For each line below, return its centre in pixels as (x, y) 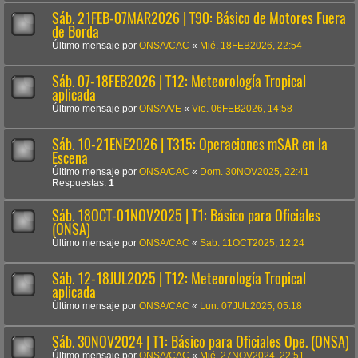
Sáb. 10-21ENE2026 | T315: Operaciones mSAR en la (190, 144)
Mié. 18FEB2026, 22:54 (251, 45)
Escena (70, 157)
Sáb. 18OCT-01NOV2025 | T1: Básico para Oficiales (186, 215)
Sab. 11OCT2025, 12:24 (252, 243)
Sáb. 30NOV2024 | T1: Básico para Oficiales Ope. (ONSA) (201, 341)
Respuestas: (80, 183)
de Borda (76, 31)
